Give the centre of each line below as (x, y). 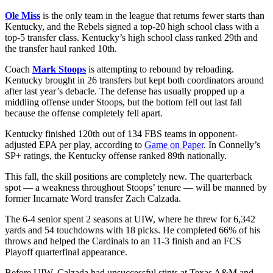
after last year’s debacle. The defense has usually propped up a (125, 91)
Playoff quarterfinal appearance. (67, 252)
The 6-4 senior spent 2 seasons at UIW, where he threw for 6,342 (130, 219)
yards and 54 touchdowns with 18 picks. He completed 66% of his (133, 230)
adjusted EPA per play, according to (75, 144)
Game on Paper (174, 144)
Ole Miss (23, 15)
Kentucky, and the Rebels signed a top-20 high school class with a (132, 26)
